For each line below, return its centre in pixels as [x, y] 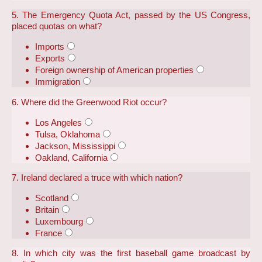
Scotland [52, 198]
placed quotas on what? [57, 26]
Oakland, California [71, 157]
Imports [50, 47]
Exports [50, 58]
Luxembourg [59, 222]
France [49, 233]
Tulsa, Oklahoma [68, 134]
